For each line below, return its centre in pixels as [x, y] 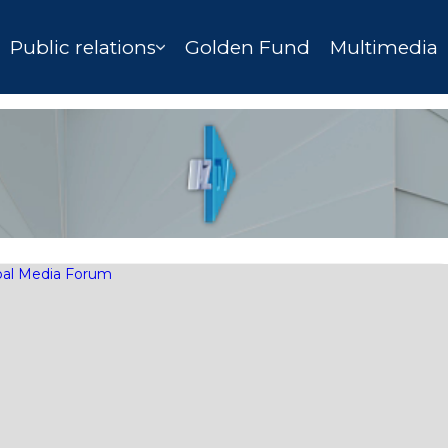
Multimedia [384, 47]
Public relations [83, 47]
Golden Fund [248, 47]
